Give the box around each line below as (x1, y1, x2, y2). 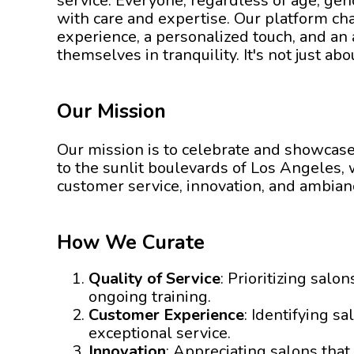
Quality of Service (88, 267, 220, 289)
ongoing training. (88, 285, 211, 307)
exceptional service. (88, 322, 231, 344)
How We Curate (57, 228, 205, 256)
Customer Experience (88, 303, 244, 326)
